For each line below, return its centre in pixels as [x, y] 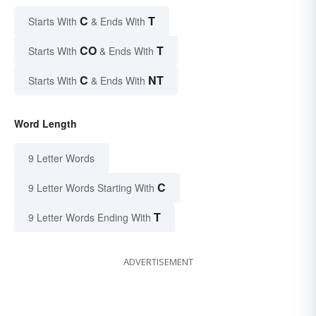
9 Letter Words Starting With [91, 187]
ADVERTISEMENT [158, 261]
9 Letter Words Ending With [90, 217]
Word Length [45, 123]
